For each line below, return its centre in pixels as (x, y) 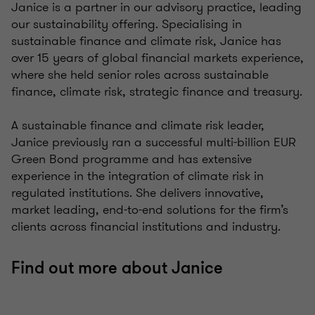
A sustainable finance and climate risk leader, (138, 126)
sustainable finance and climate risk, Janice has (146, 41)
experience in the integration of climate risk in (137, 176)
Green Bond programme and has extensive (131, 159)
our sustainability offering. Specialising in (127, 24)
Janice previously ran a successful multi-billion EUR (154, 142)
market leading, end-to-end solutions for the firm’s (150, 210)
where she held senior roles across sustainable (140, 75)
